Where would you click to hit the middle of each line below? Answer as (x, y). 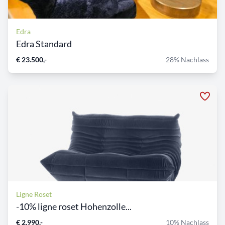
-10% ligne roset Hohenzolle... (74, 207)
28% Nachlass (187, 60)
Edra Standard (44, 44)
